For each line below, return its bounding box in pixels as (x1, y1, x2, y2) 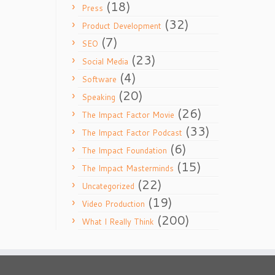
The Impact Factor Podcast (82, 127, 182, 138)
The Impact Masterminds (82, 163, 174, 174)
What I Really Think (82, 216, 154, 227)
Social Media (82, 56, 128, 67)
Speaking (82, 91, 115, 103)
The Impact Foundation (82, 145, 167, 156)
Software (82, 74, 117, 85)
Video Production (82, 198, 145, 209)
